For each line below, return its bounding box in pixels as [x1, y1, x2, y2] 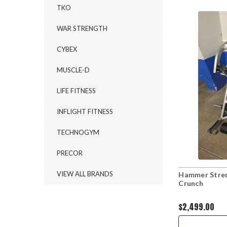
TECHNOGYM [57, 128, 99, 136]
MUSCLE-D [57, 66, 90, 74]
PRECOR [57, 149, 83, 157]
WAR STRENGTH [57, 24, 107, 32]
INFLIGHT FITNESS [57, 107, 113, 116]
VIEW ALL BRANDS [57, 170, 113, 178]
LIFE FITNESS [57, 87, 96, 95]
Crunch [178, 179, 203, 188]
